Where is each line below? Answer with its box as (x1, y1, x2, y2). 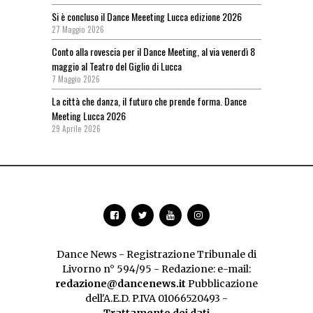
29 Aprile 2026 (52, 123, 101, 135)
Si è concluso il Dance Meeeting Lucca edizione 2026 (52, 9, 242, 24)
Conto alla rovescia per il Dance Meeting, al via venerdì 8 (52, 44, 255, 59)
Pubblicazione (186, 277, 258, 291)
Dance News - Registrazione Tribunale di (57, 248, 256, 261)
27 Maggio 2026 (52, 24, 104, 36)
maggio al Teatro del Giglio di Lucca (52, 59, 182, 74)
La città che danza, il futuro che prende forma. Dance (52, 94, 247, 109)
